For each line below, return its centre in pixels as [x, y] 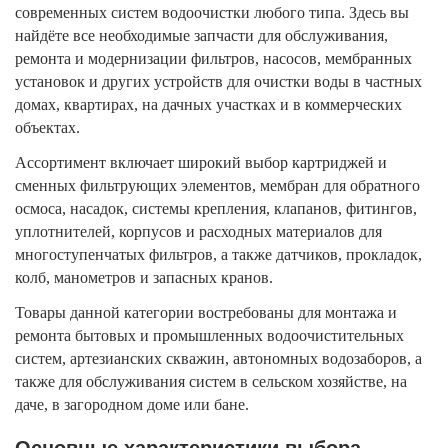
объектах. [47, 127]
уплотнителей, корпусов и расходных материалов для [198, 231]
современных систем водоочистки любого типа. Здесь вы [212, 12]
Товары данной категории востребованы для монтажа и [206, 312]
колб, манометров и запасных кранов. [144, 277]
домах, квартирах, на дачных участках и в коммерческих [208, 104]
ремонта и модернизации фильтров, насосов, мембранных [213, 58]
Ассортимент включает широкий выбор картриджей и [201, 162]
